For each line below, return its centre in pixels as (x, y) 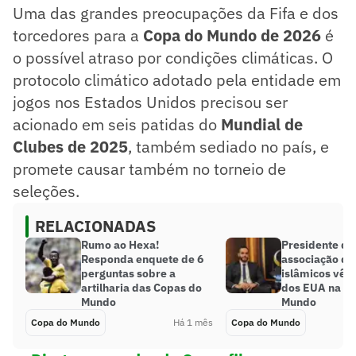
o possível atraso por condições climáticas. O (173, 57)
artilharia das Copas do (141, 287)
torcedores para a (78, 35)
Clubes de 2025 (70, 146)
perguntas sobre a (128, 273)
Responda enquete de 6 (142, 259)
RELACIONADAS (95, 226)
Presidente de (318, 244)
